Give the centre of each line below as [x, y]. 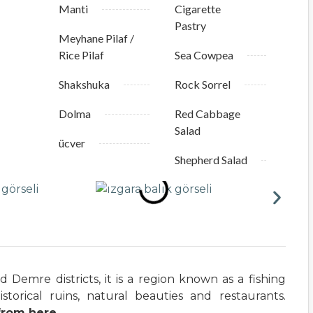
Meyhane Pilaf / [96, 38]
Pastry [191, 26]
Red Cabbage [208, 114]
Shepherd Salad [211, 160]
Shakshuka [84, 84]
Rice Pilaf [81, 55]
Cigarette [198, 9]
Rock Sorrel [203, 84]
